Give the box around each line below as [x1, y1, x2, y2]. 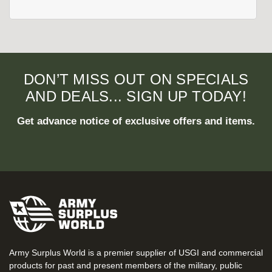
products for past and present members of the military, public [9, 260, 242, 271]
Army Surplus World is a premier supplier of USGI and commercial [9, 248, 263, 258]
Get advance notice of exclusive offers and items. [17, 115, 255, 127]
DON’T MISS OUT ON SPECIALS [23, 71, 249, 88]
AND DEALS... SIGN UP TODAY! [25, 88, 246, 105]
